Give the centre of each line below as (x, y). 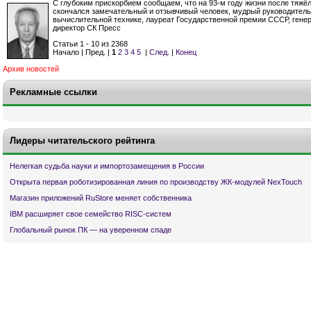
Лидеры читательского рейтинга (82, 140)
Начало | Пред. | (82, 52)
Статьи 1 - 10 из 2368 (90, 44)
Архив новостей (31, 68)
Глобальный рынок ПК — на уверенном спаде (91, 230)
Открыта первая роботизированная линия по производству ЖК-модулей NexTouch (156, 182)
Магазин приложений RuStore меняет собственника (101, 198)
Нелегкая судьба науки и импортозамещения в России (107, 166)
